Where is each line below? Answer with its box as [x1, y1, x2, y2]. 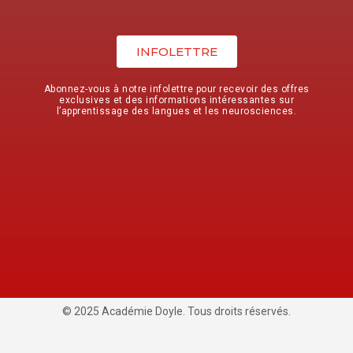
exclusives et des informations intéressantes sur [59, 94, 294, 106]
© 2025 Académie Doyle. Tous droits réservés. [62, 304, 291, 318]
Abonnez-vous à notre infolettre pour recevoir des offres [43, 83, 310, 95]
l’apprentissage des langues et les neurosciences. [56, 105, 297, 117]
